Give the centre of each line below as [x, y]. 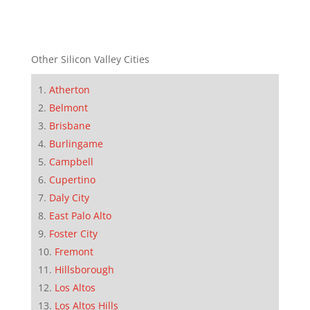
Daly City [69, 198]
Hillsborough [84, 270]
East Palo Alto [80, 216]
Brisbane [70, 126]
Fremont [74, 252]
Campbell [71, 162]
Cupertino [72, 180]
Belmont [68, 108]
